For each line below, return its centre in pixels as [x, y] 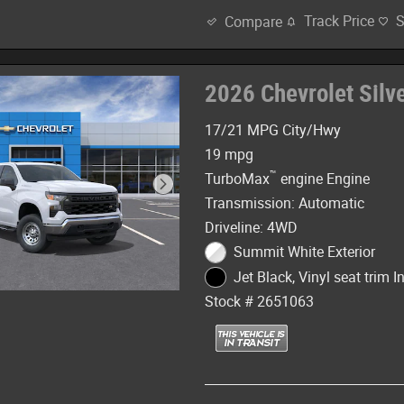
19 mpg [230, 155]
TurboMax [238, 179]
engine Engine [324, 179]
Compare [254, 22]
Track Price [340, 22]
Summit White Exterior [304, 252]
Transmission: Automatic [285, 204]
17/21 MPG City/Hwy [273, 131]
